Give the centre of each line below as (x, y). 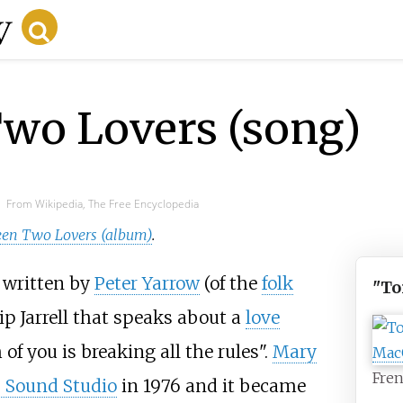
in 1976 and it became (211, 386)
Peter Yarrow (147, 284)
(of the (230, 284)
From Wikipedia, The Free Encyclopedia (102, 203)
